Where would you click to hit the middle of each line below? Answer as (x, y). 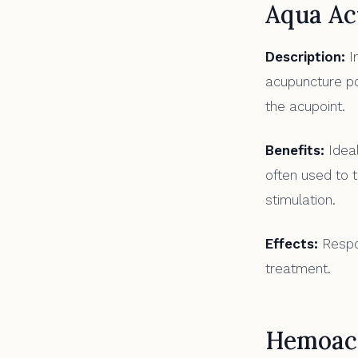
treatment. (298, 268)
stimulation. (300, 200)
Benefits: (295, 150)
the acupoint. (305, 106)
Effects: (292, 244)
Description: (305, 57)
